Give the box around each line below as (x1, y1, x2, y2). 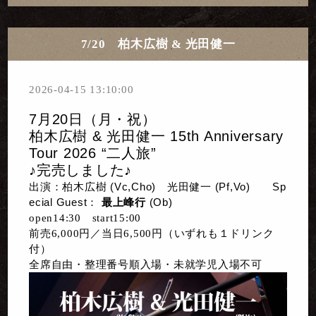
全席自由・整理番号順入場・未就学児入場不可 (29, 259, 262, 271)
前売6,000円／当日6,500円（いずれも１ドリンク (29, 228, 274, 240)
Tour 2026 (29, 145, 102, 162)
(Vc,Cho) (107, 181, 157, 193)
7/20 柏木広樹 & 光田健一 (80, 37, 236, 51)
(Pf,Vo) (211, 181, 273, 193)
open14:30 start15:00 (29, 212, 142, 224)
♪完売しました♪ (29, 162, 133, 178)
